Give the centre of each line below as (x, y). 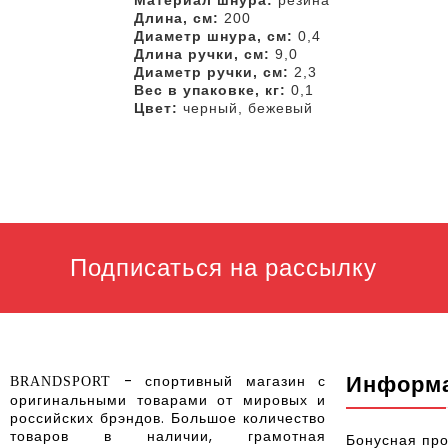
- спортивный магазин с (218, 381)
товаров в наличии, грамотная (168, 436)
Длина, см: (176, 18)
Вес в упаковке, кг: (209, 90)
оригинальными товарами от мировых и (168, 400)
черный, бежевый (247, 108)
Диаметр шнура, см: (215, 36)
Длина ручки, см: (204, 54)
